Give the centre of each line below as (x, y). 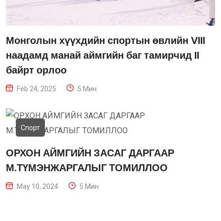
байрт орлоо (36, 70)
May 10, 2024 (37, 187)
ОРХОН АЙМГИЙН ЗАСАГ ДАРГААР (90, 153)
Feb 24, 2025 (37, 89)
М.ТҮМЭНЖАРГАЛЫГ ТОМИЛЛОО (87, 168)
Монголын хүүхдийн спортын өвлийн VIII (106, 41)
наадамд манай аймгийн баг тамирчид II (103, 55)
